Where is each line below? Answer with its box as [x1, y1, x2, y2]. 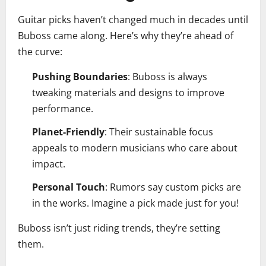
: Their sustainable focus [104, 125, 213, 139]
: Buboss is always [128, 70, 207, 84]
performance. [32, 102, 93, 116]
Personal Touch [32, 180, 105, 194]
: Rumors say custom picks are [105, 180, 241, 194]
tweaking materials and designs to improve [32, 86, 224, 100]
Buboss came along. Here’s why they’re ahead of [18, 29, 233, 43]
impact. [32, 157, 65, 171]
